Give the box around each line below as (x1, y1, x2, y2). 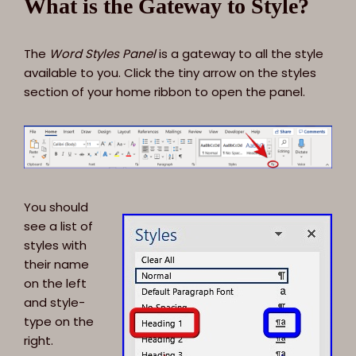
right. (24, 331, 53, 349)
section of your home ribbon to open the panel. (24, 83, 305, 101)
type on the (24, 312, 94, 330)
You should (24, 198, 88, 215)
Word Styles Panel (49, 45, 156, 63)
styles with (24, 236, 87, 253)
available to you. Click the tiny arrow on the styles (24, 64, 316, 82)
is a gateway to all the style (156, 45, 323, 63)
